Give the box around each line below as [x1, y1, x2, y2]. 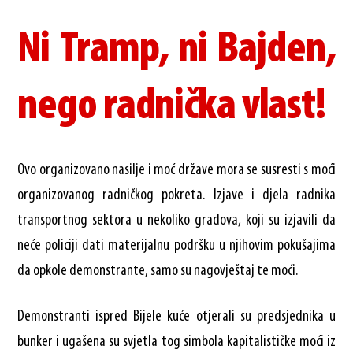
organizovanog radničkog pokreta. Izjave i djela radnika [17, 187, 336, 203]
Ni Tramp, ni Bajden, [17, 28, 336, 72]
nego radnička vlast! [17, 84, 326, 129]
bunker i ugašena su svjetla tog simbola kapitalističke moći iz [17, 333, 336, 350]
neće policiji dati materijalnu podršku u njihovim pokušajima [17, 237, 336, 254]
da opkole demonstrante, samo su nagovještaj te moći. [17, 262, 299, 279]
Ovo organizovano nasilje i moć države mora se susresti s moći [17, 162, 336, 178]
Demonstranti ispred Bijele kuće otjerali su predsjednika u [17, 308, 336, 325]
